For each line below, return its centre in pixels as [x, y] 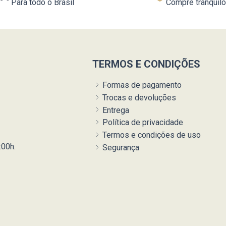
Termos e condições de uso [150, 135]
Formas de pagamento [141, 85]
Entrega [115, 110]
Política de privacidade [142, 123]
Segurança [120, 147]
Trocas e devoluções [138, 97]
